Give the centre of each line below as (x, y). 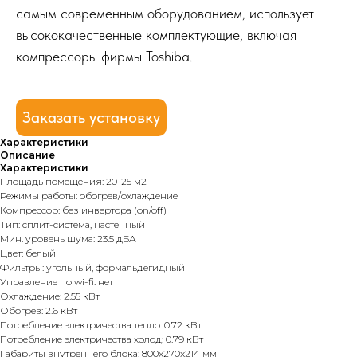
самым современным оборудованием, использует (165, 14)
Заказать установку (91, 118)
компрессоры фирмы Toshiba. (104, 57)
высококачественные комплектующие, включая (156, 35)
